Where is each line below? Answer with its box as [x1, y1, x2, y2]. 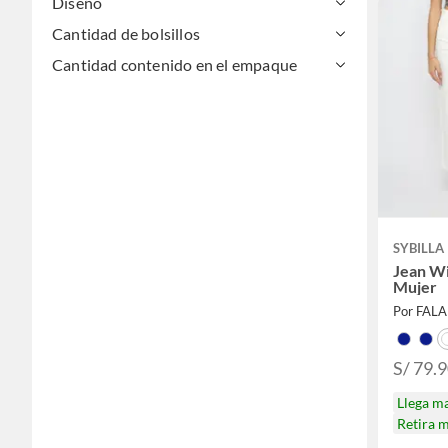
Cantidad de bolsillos [52, 24, 200, 43]
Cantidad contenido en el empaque [52, 55, 298, 74]
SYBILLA [393, 240, 445, 257]
